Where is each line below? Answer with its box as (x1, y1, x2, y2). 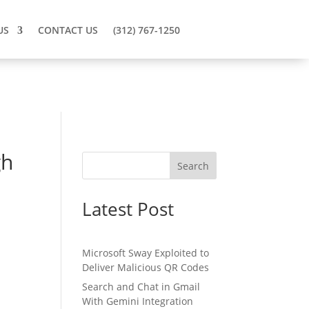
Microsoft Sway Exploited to (82, 246, 210, 260)
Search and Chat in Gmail (82, 280, 201, 294)
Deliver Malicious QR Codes (82, 261, 210, 275)
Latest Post (82, 197, 175, 222)
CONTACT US (38, 23, 98, 37)
